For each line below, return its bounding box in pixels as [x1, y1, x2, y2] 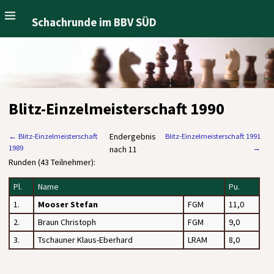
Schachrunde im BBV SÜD [32, 15, 157, 29]
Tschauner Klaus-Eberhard [38, 234, 133, 245]
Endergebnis [109, 130, 156, 142]
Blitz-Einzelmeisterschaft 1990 [9, 98, 224, 119]
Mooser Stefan [38, 198, 98, 210]
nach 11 [109, 143, 137, 155]
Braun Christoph [38, 216, 96, 228]
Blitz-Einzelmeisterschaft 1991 [165, 131, 261, 141]
